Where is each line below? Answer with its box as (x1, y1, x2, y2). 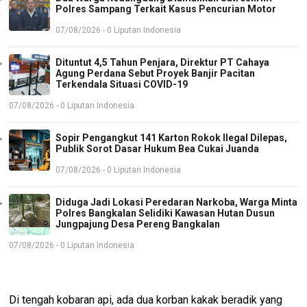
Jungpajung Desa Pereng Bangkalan (56, 219, 221, 230)
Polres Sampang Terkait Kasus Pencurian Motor (56, 3, 277, 15)
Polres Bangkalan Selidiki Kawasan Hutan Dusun (56, 208, 275, 219)
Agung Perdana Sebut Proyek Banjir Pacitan (56, 68, 256, 79)
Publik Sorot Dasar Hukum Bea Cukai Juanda (56, 143, 260, 155)
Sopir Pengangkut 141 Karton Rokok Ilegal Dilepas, (56, 132, 288, 144)
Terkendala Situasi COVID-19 (56, 79, 188, 90)
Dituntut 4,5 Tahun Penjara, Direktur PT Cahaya (56, 57, 270, 69)
